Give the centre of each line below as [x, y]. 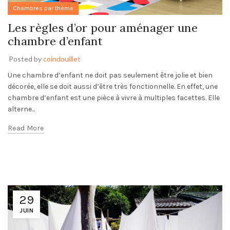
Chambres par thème [43, 8]
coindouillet [62, 59]
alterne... [21, 109]
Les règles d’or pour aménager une [103, 27]
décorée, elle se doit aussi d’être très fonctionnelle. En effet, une [113, 86]
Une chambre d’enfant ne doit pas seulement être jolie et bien [110, 75]
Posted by [26, 59]
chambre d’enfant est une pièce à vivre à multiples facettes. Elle [114, 98]
